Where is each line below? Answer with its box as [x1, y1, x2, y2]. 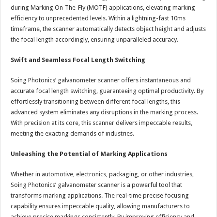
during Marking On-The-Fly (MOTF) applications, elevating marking [11, 4, 196, 12]
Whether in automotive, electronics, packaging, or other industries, [11, 170, 194, 178]
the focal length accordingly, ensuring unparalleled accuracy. [11, 36, 179, 44]
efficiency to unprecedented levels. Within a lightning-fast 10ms [11, 15, 186, 22]
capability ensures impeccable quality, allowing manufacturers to [11, 202, 190, 210]
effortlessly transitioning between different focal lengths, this [11, 98, 181, 106]
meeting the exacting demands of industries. [11, 130, 135, 138]
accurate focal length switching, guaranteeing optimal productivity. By [11, 87, 204, 95]
